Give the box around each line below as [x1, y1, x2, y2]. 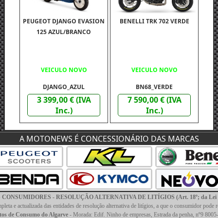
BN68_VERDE [136, 82, 173, 91]
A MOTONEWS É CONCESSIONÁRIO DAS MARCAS [19, 133, 199, 144]
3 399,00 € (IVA [36, 94, 91, 105]
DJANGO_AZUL [43, 82, 85, 91]
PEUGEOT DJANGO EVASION [23, 17, 105, 25]
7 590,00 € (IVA [127, 94, 182, 105]
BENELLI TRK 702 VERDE [119, 17, 189, 25]
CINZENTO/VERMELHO [76, 197, 142, 206]
